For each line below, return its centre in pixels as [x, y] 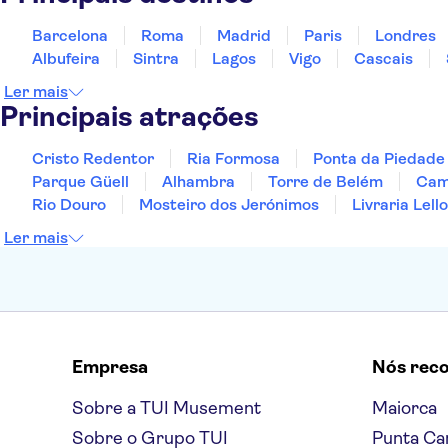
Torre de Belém [325, 181]
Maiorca [404, 408]
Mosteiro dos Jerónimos [229, 204]
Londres [405, 35]
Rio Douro [69, 204]
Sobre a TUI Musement [166, 408]
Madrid [244, 35]
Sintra [156, 58]
